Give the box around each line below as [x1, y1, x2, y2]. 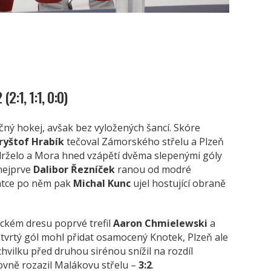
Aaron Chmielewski [113, 216, 207, 230]
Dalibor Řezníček [33, 162, 115, 176]
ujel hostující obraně [131, 176, 226, 190]
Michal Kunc [73, 176, 131, 190]
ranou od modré [115, 162, 191, 176]
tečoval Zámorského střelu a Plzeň [64, 134, 224, 148]
